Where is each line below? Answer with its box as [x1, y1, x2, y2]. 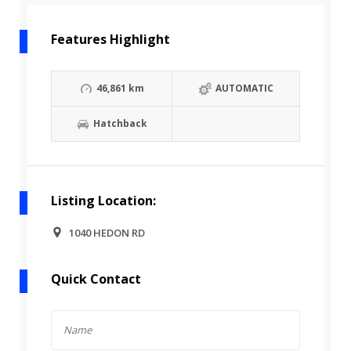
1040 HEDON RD [69, 226, 145, 241]
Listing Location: [51, 192, 156, 210]
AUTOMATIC [215, 81, 273, 96]
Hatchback [92, 117, 147, 131]
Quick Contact [51, 270, 141, 288]
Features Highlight [51, 31, 170, 49]
